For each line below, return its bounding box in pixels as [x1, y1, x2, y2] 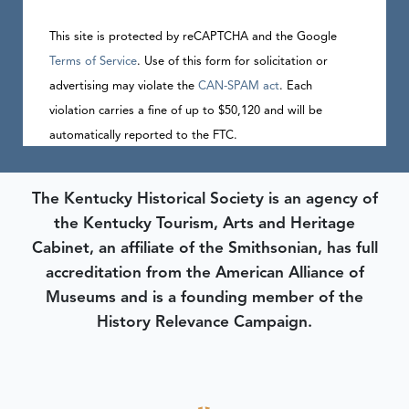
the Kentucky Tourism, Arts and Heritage [54, 212, 355, 233]
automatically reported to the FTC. [48, 128, 237, 143]
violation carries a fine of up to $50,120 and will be [48, 103, 322, 119]
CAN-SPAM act [197, 79, 279, 94]
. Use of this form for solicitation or [136, 54, 328, 69]
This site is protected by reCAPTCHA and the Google [48, 29, 337, 45]
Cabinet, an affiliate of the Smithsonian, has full [31, 236, 378, 257]
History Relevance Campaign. [97, 310, 312, 331]
